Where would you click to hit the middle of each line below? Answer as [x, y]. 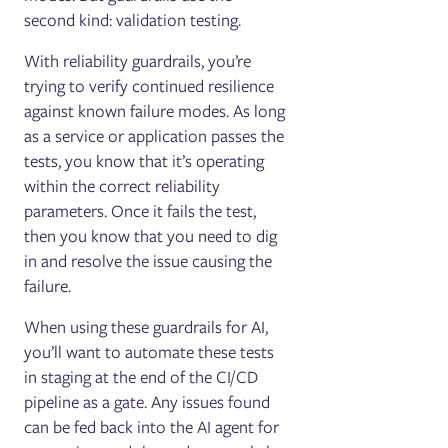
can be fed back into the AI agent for [152, 426]
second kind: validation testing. [133, 19]
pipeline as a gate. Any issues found [147, 401]
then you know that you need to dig [151, 235]
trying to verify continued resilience [149, 85]
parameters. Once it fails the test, [140, 210]
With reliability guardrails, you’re [138, 60]
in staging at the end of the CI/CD [141, 376]
